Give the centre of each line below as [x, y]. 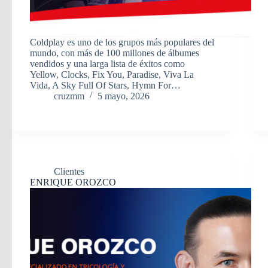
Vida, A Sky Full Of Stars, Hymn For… [105, 85]
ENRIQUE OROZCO [73, 182]
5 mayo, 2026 [124, 96]
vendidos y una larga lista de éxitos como [107, 63]
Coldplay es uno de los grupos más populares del [122, 42]
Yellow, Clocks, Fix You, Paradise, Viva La [112, 74]
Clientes [69, 171]
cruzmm [69, 96]
